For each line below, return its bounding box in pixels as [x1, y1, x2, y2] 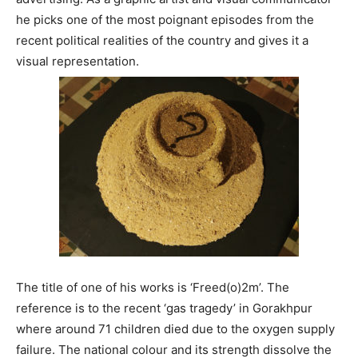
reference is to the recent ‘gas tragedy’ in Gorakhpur [16, 300, 312, 316]
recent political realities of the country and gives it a [16, 32, 308, 48]
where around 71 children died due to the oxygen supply [16, 320, 335, 336]
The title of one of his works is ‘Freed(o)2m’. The [16, 279, 289, 295]
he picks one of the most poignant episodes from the [16, 11, 314, 27]
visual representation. [16, 53, 139, 69]
